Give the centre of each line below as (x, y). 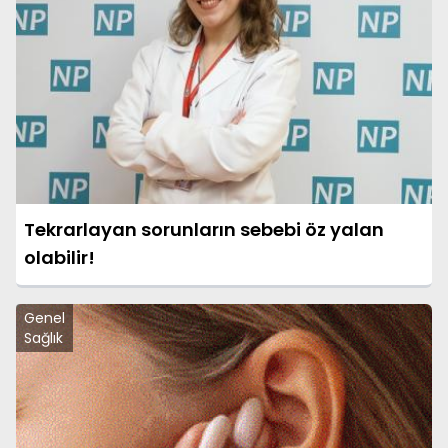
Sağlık (43, 337)
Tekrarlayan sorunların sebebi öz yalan (204, 229)
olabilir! (59, 257)
